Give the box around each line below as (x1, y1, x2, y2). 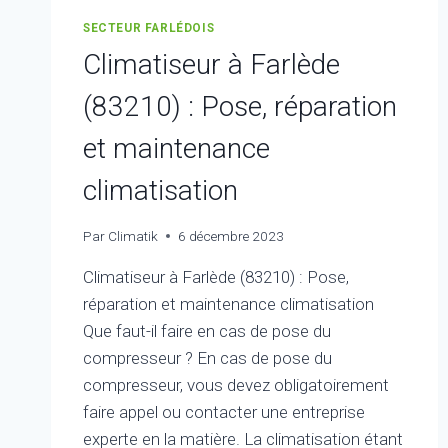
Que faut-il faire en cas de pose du (83, 320, 331, 341)
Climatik (108, 227, 159, 244)
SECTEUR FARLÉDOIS (83, 21, 215, 35)
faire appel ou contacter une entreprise (83, 401, 365, 422)
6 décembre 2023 (178, 227, 285, 244)
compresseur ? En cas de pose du (83, 347, 332, 368)
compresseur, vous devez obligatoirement (83, 374, 389, 395)
